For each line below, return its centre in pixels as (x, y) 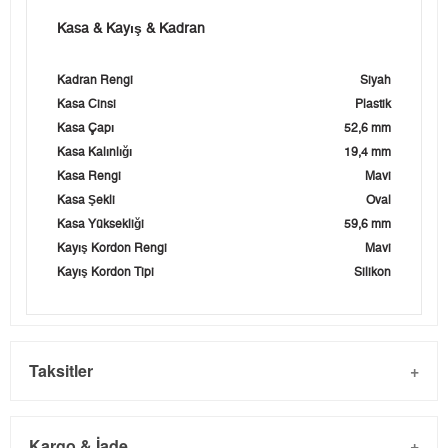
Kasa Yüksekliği (100, 224)
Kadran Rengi (95, 80)
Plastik (373, 104)
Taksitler (61, 371)
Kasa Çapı (85, 128)
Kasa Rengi (89, 176)
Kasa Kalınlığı (94, 152)
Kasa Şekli (86, 200)
